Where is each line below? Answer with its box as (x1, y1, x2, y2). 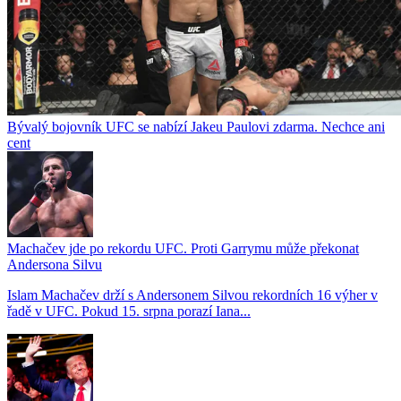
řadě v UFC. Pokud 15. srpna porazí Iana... (7, 303, 251, 319)
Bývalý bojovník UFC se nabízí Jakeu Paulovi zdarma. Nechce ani (7, 118, 385, 134)
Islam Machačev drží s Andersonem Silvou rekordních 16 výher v (7, 286, 378, 303)
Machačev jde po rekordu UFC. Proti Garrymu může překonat (7, 240, 359, 256)
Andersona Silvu (7, 256, 102, 272)
